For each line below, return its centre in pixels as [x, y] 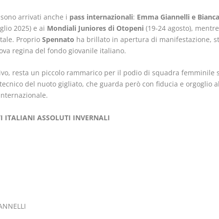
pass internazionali [101, 17]
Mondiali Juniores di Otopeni [95, 28]
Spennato [58, 39]
